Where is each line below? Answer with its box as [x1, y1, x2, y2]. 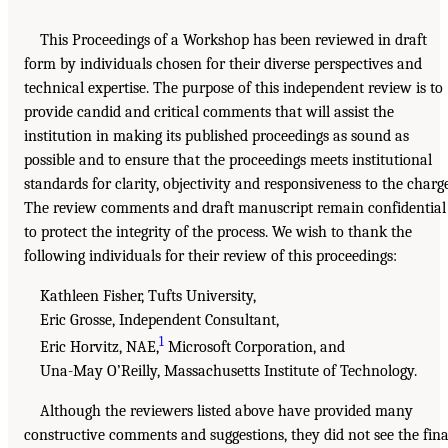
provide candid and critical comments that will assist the [24, 103, 394, 122]
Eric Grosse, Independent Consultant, [40, 311, 279, 330]
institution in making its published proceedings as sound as [24, 127, 409, 146]
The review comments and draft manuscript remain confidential [24, 199, 446, 218]
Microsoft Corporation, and [164, 338, 345, 357]
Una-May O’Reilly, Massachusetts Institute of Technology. [40, 362, 417, 381]
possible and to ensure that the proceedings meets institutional [24, 151, 432, 170]
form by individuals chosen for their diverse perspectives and [24, 55, 422, 74]
